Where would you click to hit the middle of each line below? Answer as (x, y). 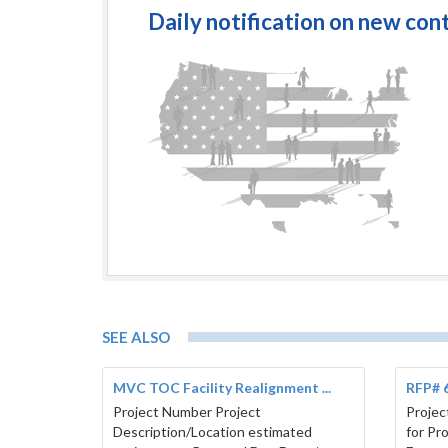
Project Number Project (187, 412)
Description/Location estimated (212, 432)
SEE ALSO (136, 337)
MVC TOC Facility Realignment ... (222, 388)
